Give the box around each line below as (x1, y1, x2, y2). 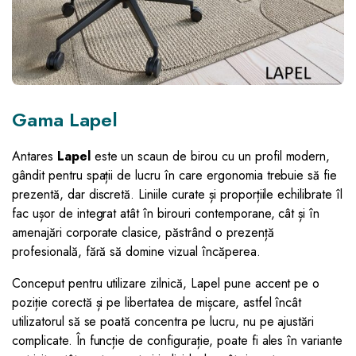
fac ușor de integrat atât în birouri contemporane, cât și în (12, 203, 320, 222)
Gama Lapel (12, 105, 118, 133)
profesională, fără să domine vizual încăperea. (12, 242, 261, 261)
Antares (12, 146, 57, 165)
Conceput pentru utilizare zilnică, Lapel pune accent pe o (12, 273, 320, 292)
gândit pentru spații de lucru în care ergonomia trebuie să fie (12, 165, 338, 184)
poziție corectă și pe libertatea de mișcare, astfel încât (12, 292, 302, 311)
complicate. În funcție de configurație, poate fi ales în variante (12, 331, 343, 350)
